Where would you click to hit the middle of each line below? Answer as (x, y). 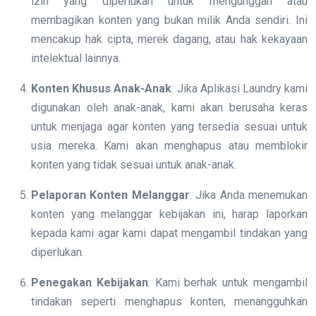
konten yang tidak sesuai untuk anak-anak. (134, 165)
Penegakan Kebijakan (90, 283)
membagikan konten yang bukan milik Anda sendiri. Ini (169, 20)
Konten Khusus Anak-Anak (102, 89)
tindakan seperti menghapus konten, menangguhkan (169, 302)
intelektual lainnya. (76, 59)
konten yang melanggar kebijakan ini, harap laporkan (169, 214)
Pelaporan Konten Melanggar (110, 195)
